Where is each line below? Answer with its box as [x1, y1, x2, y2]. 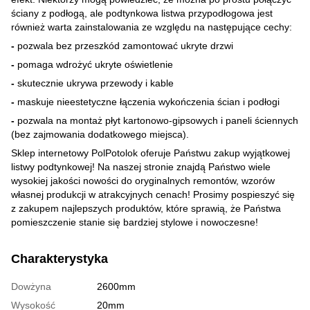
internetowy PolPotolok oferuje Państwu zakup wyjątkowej [38, 147, 290, 158]
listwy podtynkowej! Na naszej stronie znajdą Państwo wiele [11, 161, 271, 172]
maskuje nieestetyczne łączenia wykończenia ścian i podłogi [17, 95, 280, 107]
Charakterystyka [11, 251, 108, 266]
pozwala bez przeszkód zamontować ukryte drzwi [17, 39, 233, 51]
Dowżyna [11, 280, 51, 292]
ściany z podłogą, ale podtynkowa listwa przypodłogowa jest [11, 7, 273, 19]
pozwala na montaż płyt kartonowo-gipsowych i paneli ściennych [17, 114, 298, 126]
